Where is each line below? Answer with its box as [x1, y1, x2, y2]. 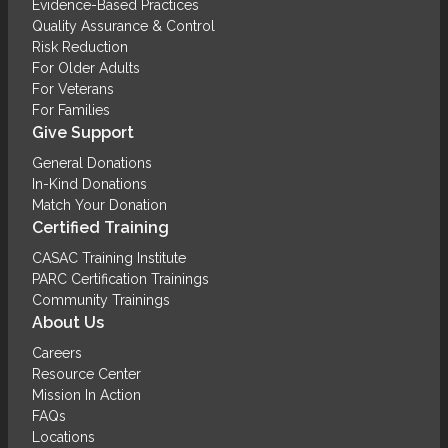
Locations [32, 428, 95, 445]
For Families [32, 101, 110, 118]
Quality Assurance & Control [32, 17, 215, 34]
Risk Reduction [32, 38, 128, 55]
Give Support [32, 122, 134, 142]
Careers [32, 344, 82, 361]
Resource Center [32, 365, 141, 382]
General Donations [32, 154, 152, 171]
